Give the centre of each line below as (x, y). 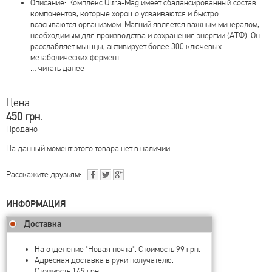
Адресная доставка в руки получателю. (104, 260)
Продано (22, 129)
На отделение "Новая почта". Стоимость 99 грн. (117, 249)
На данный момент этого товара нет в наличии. (89, 148)
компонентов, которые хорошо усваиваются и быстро (124, 13)
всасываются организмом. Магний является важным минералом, (145, 24)
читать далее (61, 68)
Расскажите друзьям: (44, 174)
